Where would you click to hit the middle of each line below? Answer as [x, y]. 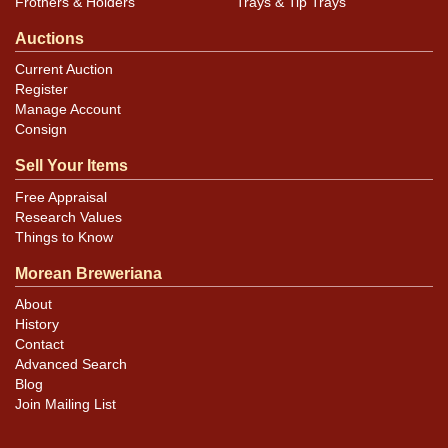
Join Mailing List [65, 404]
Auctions [49, 39]
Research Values [68, 217]
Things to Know [64, 237]
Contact [39, 344]
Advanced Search [71, 364]
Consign [41, 130]
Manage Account [68, 110]
